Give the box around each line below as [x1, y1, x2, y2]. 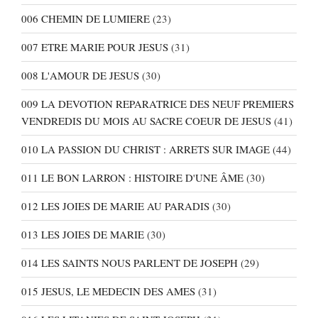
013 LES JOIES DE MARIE [21, 227, 144, 242]
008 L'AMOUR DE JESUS [21, 68, 139, 83]
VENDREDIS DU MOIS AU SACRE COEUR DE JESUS [21, 114, 271, 128]
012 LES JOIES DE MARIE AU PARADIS [21, 199, 209, 214]
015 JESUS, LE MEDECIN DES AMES [21, 284, 195, 299]
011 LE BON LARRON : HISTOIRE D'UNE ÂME [21, 170, 243, 185]
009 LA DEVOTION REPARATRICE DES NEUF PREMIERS [21, 97, 294, 111]
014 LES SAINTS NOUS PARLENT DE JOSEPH [21, 256, 238, 270]
